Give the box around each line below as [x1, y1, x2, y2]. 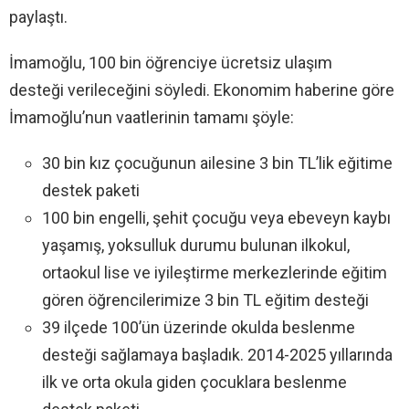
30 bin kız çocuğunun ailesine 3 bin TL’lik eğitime [42, 153, 393, 173]
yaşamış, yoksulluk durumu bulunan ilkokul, [42, 236, 350, 256]
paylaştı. [9, 7, 68, 27]
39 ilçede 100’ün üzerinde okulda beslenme [42, 318, 355, 338]
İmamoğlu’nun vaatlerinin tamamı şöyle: [9, 108, 294, 128]
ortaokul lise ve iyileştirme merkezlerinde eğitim [42, 263, 387, 283]
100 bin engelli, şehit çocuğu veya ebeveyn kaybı [42, 208, 391, 228]
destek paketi [42, 181, 140, 201]
